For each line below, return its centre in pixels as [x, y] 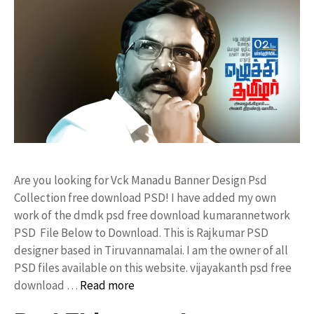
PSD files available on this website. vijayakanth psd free [153, 268]
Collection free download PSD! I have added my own [145, 198]
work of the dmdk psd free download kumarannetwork [152, 215]
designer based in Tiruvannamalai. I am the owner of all [151, 250]
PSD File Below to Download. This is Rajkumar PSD [141, 233]
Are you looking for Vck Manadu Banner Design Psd [141, 180]
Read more [107, 285]
